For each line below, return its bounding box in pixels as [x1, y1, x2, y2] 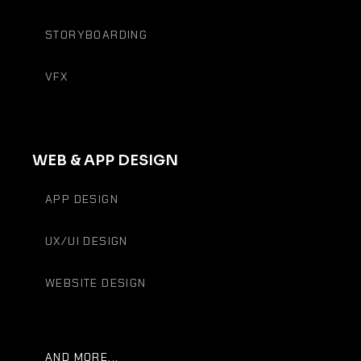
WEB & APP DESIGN [32, 151, 178, 169]
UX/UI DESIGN [45, 234, 128, 248]
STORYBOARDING [45, 27, 148, 42]
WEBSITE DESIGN [45, 276, 147, 290]
